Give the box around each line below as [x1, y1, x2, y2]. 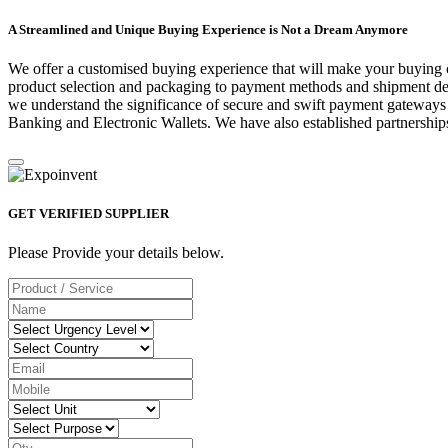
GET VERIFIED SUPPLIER [8, 205, 169, 221]
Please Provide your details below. [8, 244, 224, 262]
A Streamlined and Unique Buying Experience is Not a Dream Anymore [8, 21, 408, 37]
